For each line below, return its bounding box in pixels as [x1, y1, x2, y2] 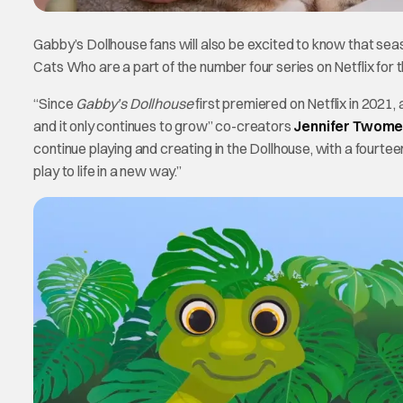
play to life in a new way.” [33, 161, 183, 180]
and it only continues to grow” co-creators [33, 116, 294, 135]
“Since [33, 94, 76, 112]
